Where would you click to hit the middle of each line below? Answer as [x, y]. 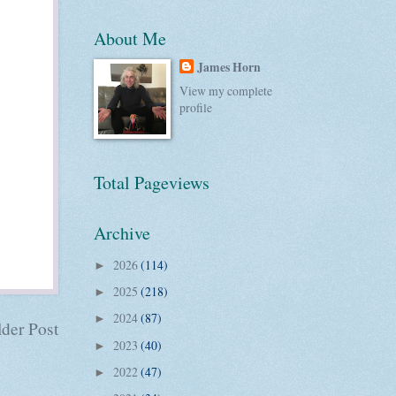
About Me [130, 38]
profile [196, 108]
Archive [122, 233]
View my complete [226, 91]
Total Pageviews [152, 183]
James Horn [229, 67]
